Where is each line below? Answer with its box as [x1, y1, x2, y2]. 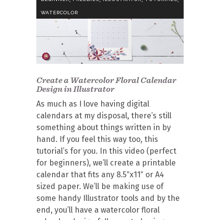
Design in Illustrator [36, 84, 114, 94]
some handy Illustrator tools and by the [36, 193, 180, 203]
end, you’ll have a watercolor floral [36, 205, 160, 215]
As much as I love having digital [36, 99, 149, 109]
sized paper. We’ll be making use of [36, 182, 164, 191]
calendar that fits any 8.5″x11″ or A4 [36, 170, 164, 179]
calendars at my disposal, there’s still [36, 111, 171, 120]
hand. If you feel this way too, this [36, 135, 158, 144]
